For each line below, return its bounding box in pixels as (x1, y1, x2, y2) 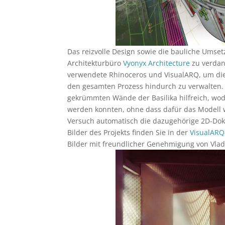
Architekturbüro (67, 58, 124, 68)
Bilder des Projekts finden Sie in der (67, 128, 190, 137)
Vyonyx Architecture (123, 58, 190, 68)
